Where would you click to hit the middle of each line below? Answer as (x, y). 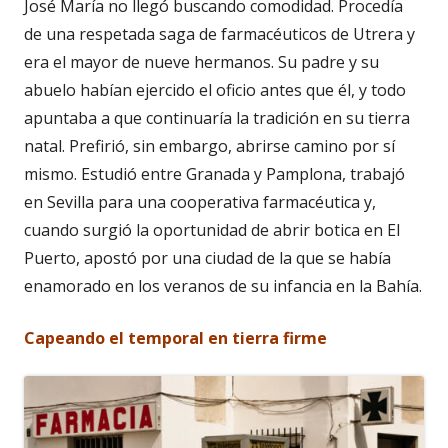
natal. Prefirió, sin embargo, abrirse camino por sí (209, 145)
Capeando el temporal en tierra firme (175, 337)
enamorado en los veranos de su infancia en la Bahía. (223, 285)
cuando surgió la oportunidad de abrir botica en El (212, 229)
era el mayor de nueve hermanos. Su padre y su (201, 61)
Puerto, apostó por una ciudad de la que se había (207, 257)
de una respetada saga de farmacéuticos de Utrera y (219, 33)
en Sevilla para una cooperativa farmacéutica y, (200, 201)
